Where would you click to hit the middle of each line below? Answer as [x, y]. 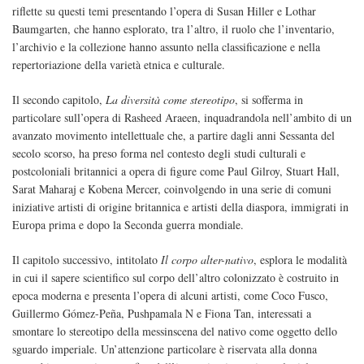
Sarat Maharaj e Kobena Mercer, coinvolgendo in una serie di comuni [172, 189]
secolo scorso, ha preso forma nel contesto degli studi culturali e [159, 154]
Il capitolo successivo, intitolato [87, 260]
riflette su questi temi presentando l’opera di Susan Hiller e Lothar [164, 11]
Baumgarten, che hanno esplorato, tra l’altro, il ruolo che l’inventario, [173, 29]
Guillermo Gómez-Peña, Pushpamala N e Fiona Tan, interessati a [162, 314]
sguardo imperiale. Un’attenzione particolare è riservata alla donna [165, 349]
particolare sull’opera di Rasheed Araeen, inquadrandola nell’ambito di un [182, 118]
